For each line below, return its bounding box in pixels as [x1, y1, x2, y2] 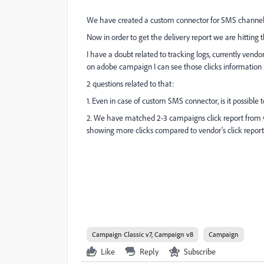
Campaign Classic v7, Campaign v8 [92, 230, 193, 239]
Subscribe [184, 246, 216, 256]
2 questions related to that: [87, 78, 174, 89]
